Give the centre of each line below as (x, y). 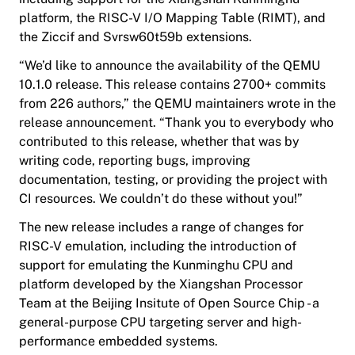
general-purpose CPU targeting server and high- (160, 323)
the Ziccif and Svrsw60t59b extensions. (136, 37)
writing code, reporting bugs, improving (135, 161)
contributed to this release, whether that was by (159, 142)
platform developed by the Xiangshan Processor (161, 284)
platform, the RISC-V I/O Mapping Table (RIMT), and (172, 18)
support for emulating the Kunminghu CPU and (156, 265)
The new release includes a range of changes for (161, 227)
